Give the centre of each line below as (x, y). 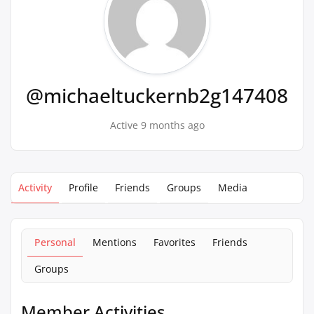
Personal (55, 242)
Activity (35, 187)
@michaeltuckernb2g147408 (157, 95)
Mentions (115, 242)
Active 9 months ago (157, 125)
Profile (83, 187)
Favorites (175, 242)
